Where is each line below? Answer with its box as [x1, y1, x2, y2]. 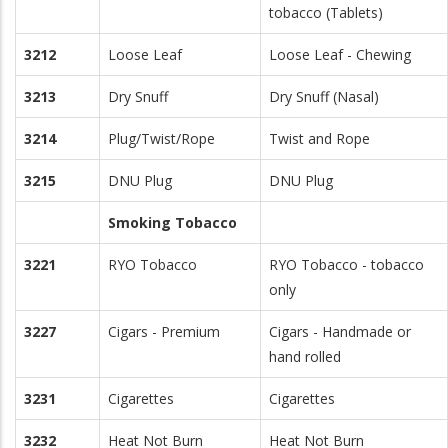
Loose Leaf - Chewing [269, 45, 411, 64]
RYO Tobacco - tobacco [269, 255, 424, 274]
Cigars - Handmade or [269, 322, 411, 341]
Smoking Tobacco [108, 213, 237, 232]
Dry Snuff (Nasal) [269, 87, 379, 106]
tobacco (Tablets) [269, 3, 383, 22]
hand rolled [269, 347, 341, 366]
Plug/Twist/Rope [108, 129, 215, 148]
